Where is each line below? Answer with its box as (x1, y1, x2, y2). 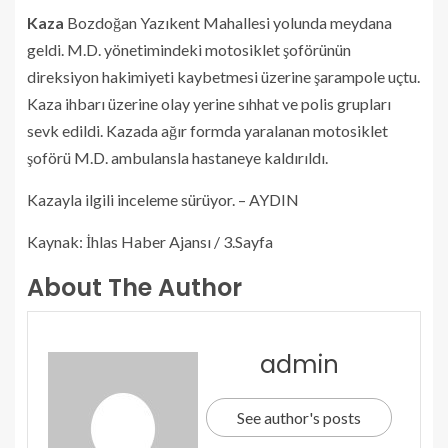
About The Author (27, 270, 242, 304)
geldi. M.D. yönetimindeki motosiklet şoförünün (27, 39, 351, 59)
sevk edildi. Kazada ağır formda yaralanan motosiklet (27, 120, 388, 140)
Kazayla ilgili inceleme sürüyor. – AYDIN (27, 189, 299, 209)
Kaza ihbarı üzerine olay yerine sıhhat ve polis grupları (27, 93, 391, 113)
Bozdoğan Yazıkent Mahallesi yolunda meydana (64, 12, 392, 32)
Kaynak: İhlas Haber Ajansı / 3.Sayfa (27, 231, 273, 251)
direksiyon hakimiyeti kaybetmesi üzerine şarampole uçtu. (27, 66, 420, 86)
